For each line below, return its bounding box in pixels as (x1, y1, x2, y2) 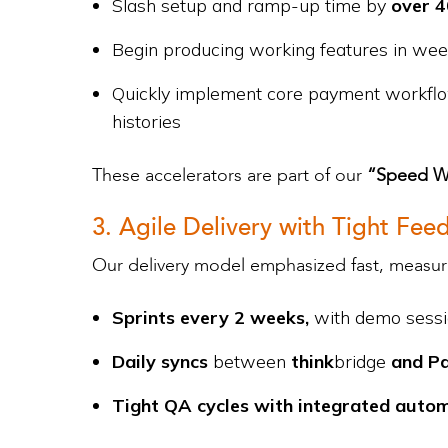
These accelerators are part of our (92, 163, 367, 188)
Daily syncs (112, 350, 213, 373)
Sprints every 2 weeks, (112, 306, 309, 329)
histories (112, 110, 181, 133)
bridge (334, 350, 386, 373)
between (213, 350, 291, 373)
